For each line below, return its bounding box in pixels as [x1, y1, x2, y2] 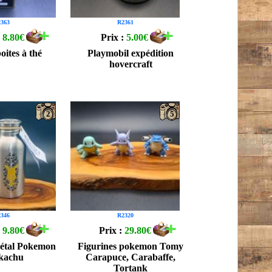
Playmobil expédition [87, 48, 174, 58]
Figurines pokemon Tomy [78, 241, 184, 251]
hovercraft [109, 59, 152, 69]
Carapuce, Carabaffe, [86, 252, 176, 262]
